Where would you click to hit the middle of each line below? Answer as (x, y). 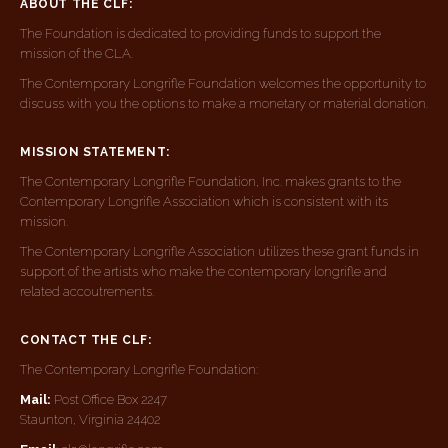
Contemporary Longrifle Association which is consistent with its (204, 202)
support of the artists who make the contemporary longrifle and (203, 272)
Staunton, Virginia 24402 (90, 420)
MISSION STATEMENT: (95, 152)
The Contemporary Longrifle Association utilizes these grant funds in (219, 252)
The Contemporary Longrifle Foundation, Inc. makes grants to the (210, 182)
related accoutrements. (87, 292)
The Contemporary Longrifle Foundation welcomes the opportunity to (223, 84)
